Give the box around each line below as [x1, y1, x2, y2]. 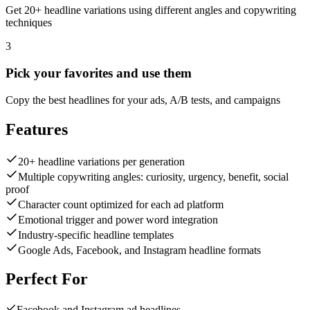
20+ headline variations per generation [18, 155, 185, 167]
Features [6, 120, 68, 138]
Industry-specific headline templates [18, 228, 174, 241]
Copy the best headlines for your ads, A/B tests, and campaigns [6, 93, 280, 106]
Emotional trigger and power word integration [18, 213, 218, 226]
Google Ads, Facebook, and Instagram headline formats [18, 244, 261, 256]
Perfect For [6, 270, 88, 289]
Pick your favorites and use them [6, 66, 192, 81]
